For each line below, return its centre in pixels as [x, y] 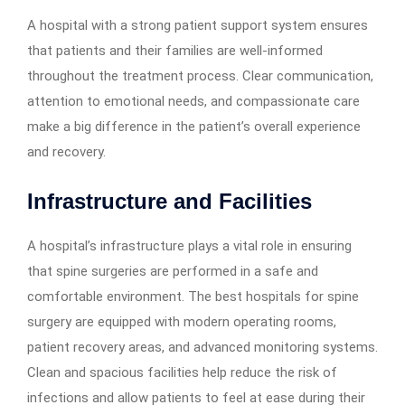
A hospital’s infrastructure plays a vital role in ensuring [189, 245]
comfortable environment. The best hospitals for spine [193, 296]
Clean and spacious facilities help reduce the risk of [182, 372]
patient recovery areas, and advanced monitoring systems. [202, 347]
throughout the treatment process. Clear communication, [200, 75]
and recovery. [66, 151]
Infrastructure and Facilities [170, 201]
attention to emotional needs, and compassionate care [193, 101]
